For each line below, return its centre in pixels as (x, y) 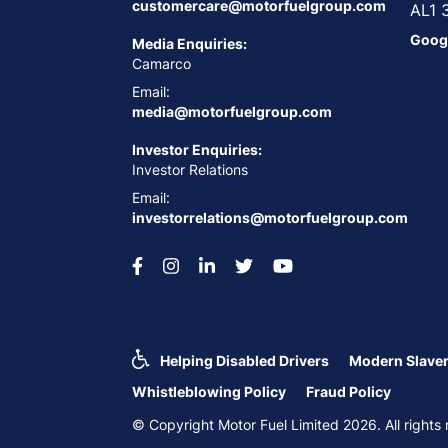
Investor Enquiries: (197, 149)
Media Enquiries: (189, 43)
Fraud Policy (348, 391)
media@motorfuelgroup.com (232, 111)
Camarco (161, 63)
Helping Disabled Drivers (244, 360)
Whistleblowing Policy (209, 391)
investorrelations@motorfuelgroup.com (270, 217)
